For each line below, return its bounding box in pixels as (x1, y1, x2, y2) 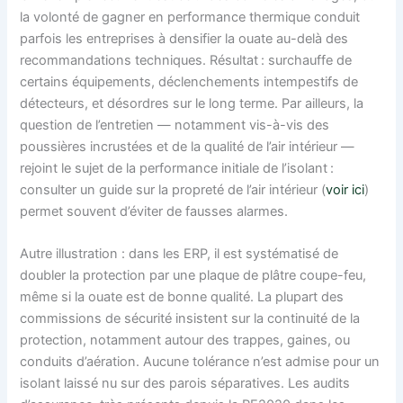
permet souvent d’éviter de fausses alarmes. (20, 203, 289, 219)
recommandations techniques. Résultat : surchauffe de (20, 52, 353, 68)
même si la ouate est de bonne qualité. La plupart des (20, 289, 345, 306)
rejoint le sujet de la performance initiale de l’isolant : (20, 160, 335, 176)
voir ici (326, 182, 365, 198)
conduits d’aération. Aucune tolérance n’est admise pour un (20, 354, 381, 371)
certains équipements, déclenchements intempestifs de (20, 74, 359, 90)
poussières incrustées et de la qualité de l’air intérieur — (20, 139, 355, 155)
